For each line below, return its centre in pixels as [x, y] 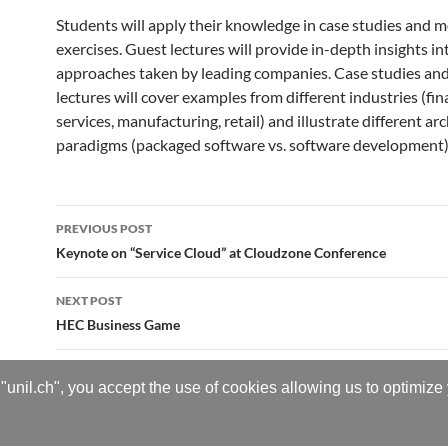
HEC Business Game [118, 324]
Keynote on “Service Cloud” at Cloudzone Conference [221, 252]
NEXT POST [89, 300]
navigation [117, 256]
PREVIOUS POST [104, 228]
